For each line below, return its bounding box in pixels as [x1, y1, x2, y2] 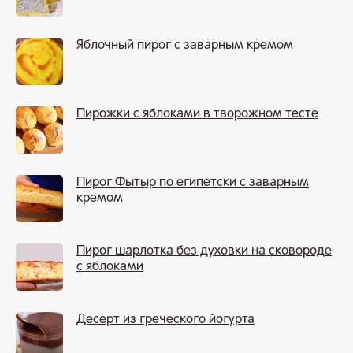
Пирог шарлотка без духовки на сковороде [76, 245, 332, 258]
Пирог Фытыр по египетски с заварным [76, 176, 309, 190]
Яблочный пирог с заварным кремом [76, 39, 293, 53]
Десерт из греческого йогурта [76, 314, 255, 327]
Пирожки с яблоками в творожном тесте [76, 108, 318, 121]
